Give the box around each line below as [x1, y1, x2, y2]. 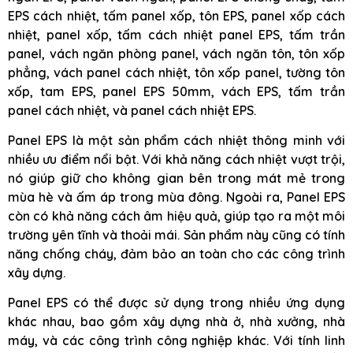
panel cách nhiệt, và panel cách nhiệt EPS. [8, 102, 256, 118]
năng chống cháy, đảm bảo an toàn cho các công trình [8, 245, 345, 262]
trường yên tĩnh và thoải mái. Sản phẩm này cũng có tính [8, 226, 345, 243]
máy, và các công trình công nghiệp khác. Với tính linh [8, 333, 345, 349]
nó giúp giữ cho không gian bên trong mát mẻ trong [8, 169, 345, 186]
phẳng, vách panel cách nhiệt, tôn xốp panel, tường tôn [8, 64, 345, 80]
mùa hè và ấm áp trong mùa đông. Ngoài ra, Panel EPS [8, 188, 345, 205]
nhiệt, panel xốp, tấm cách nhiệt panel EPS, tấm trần [8, 26, 345, 43]
